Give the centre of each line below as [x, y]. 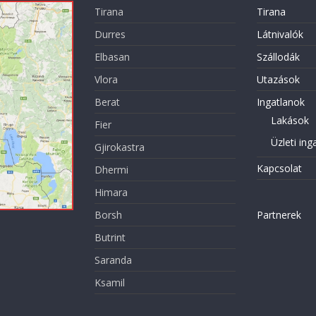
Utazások [278, 79]
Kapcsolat [279, 168]
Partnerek [279, 214]
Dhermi [111, 169]
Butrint [110, 237]
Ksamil [110, 282]
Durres [110, 34]
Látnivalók [280, 34]
